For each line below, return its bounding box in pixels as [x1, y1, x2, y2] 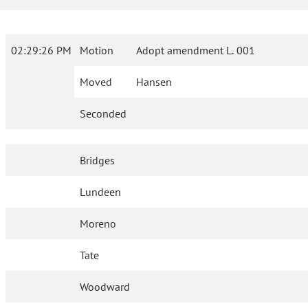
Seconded [80, 107, 126, 121]
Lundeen [80, 185, 122, 199]
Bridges [80, 153, 115, 168]
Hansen [136, 75, 173, 89]
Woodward [80, 280, 131, 294]
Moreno [80, 217, 117, 231]
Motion [80, 43, 113, 58]
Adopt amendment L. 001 [136, 43, 255, 58]
